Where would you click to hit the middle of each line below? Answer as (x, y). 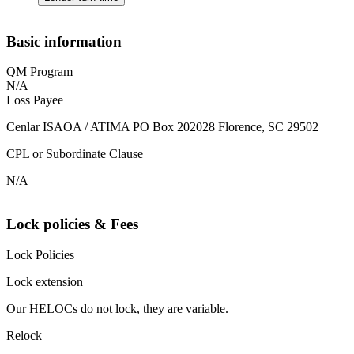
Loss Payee (35, 100)
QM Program (40, 72)
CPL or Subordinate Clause (75, 154)
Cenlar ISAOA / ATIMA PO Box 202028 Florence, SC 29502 (162, 127)
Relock (24, 335)
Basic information (64, 41)
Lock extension (45, 281)
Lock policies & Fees (72, 224)
